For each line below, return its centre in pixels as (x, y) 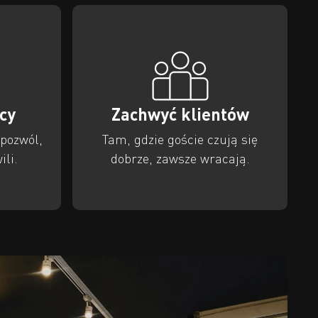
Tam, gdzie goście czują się (180, 139)
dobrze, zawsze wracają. (180, 158)
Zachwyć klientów (180, 114)
